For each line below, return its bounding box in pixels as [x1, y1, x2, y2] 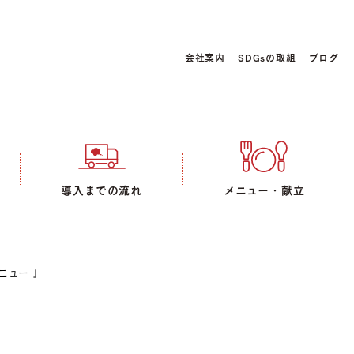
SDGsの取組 [237, 52, 296, 65]
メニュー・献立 [223, 183, 305, 197]
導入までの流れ [61, 183, 143, 197]
